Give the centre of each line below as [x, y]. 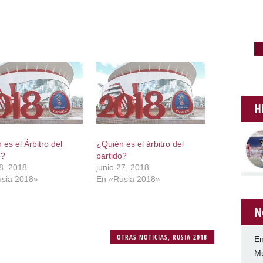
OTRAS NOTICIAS [143, 237]
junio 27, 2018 [123, 167]
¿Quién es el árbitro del [140, 144]
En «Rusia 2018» [129, 179]
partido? [112, 155]
